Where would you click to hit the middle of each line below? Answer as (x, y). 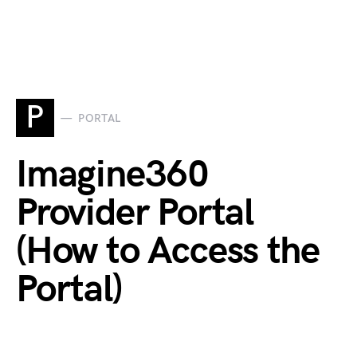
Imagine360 (113, 175)
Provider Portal (135, 213)
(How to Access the (168, 251)
